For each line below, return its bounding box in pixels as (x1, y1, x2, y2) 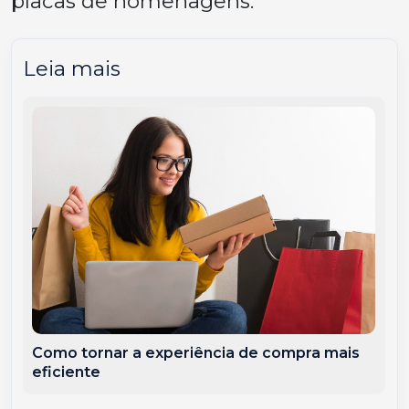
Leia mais (23, 56, 121, 81)
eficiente (32, 362, 101, 381)
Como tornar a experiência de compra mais (32, 343, 361, 362)
